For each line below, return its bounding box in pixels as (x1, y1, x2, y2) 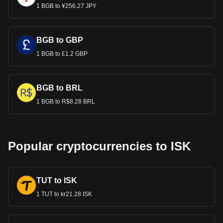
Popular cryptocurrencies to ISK (8, 139, 191, 153)
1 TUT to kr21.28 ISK (36, 191, 92, 198)
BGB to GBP (36, 36, 83, 44)
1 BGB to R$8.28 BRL (36, 98, 95, 105)
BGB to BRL (36, 84, 83, 92)
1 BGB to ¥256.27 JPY (36, 2, 97, 9)
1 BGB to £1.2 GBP (36, 50, 88, 57)
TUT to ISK (36, 176, 77, 185)
